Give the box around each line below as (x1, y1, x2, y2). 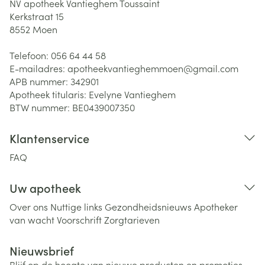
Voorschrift (57, 213, 102, 226)
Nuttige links (50, 200, 102, 213)
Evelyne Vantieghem (89, 88, 176, 101)
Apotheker (194, 200, 238, 213)
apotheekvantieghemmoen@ (67, 62, 193, 75)
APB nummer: (9, 75, 70, 88)
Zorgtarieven (104, 213, 160, 226)
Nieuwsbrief (9, 242, 74, 258)
